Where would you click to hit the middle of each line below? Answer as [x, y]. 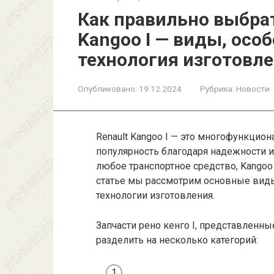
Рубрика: [217, 89]
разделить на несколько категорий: [177, 240]
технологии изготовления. [155, 195]
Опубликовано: [107, 89]
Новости [253, 89]
